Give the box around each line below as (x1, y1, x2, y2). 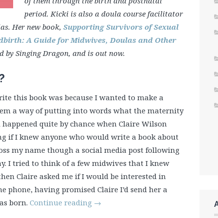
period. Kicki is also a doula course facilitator (24, 8, 183, 18)
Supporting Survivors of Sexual (63, 21, 179, 32)
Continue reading (30, 197, 94, 207)
